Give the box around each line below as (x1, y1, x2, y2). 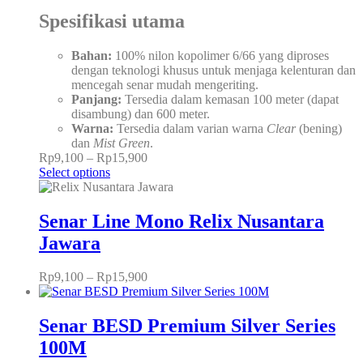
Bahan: (71, 48, 112, 62)
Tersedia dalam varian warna (113, 121, 267, 135)
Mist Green (93, 135, 150, 150)
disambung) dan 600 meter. (71, 106, 210, 121)
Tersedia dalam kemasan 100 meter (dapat (122, 92, 339, 106)
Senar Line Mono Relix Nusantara (39, 210, 324, 232)
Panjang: (71, 92, 122, 106)
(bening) (296, 121, 342, 135)
